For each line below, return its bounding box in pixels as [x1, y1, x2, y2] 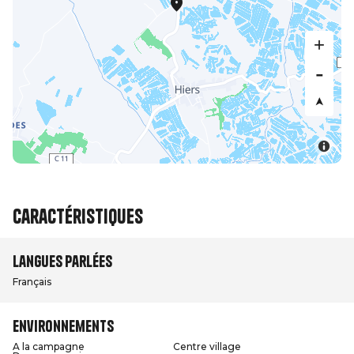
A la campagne [13, 341, 85, 352]
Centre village [173, 341, 241, 352]
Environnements [13, 316, 114, 336]
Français [13, 276, 51, 288]
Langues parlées [13, 251, 112, 271]
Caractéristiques [13, 204, 143, 229]
